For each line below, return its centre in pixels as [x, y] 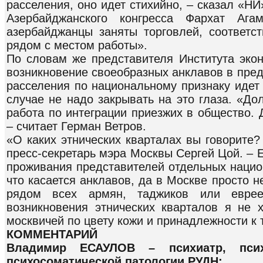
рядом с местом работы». [77, 45]
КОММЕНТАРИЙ [52, 234]
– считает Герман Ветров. [76, 126]
